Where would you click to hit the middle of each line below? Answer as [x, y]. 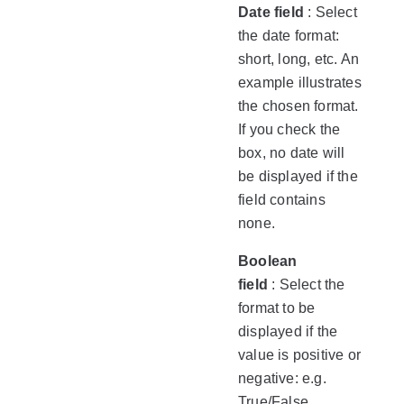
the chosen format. [298, 106]
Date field [271, 12]
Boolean [268, 261]
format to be [277, 308]
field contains [282, 200]
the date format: [289, 36]
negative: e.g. [282, 378]
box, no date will [292, 153]
